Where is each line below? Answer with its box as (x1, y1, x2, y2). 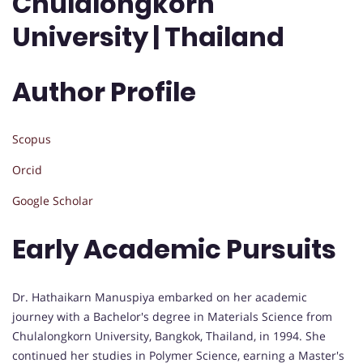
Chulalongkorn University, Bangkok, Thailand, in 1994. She (12, 327, 326, 344)
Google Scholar (12, 193, 93, 209)
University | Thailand (12, 19, 284, 56)
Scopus (12, 131, 51, 147)
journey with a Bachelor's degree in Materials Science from (12, 308, 332, 324)
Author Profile (12, 73, 196, 110)
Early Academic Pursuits (12, 230, 336, 267)
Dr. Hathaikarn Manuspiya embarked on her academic (12, 288, 307, 305)
